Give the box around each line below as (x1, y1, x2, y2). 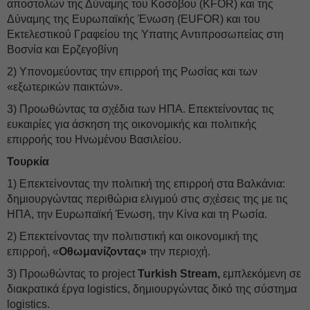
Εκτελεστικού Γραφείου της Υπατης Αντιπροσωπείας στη (7, 28, 284, 40)
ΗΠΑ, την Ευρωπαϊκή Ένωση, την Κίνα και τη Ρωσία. (7, 208, 267, 220)
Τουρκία (7, 156, 49, 167)
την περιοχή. (147, 246, 210, 257)
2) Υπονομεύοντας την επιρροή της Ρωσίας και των (7, 66, 257, 77)
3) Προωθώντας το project (7, 268, 138, 280)
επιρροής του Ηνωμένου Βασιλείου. (7, 134, 181, 145)
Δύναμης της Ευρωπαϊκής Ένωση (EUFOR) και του (7, 13, 260, 25)
